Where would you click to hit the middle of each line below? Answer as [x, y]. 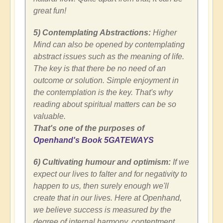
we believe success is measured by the [102, 210]
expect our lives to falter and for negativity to [110, 174]
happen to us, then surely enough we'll [101, 186]
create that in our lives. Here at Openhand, [108, 198]
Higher [164, 32]
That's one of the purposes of [89, 128]
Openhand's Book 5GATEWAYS [94, 140]
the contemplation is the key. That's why [103, 92]
